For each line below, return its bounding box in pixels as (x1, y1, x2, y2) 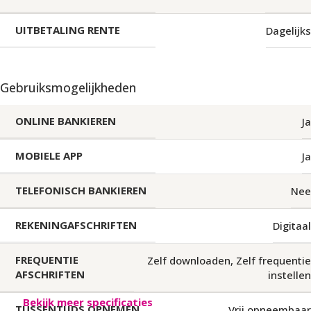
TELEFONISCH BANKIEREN (15, 183, 146, 197)
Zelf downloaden (147, 253, 230, 267)
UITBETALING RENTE (15, 23, 120, 37)
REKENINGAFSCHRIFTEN (15, 218, 137, 232)
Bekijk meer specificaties (23, 295, 153, 309)
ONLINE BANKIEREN (15, 114, 116, 128)
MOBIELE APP (15, 149, 83, 162)
